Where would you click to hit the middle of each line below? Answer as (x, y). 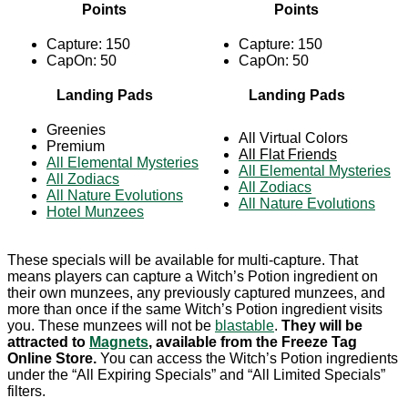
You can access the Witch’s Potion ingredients (247, 359)
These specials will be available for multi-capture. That (183, 260)
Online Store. (52, 359)
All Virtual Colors (293, 138)
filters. (26, 392)
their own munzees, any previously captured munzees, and (196, 293)
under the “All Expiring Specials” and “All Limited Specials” (196, 375)
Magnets (119, 342)
